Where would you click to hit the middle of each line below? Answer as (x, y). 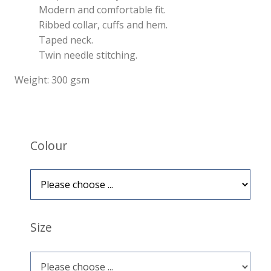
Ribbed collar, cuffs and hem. (103, 24)
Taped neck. (66, 40)
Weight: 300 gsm (52, 80)
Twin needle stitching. (88, 55)
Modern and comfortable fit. (103, 9)
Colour (49, 145)
